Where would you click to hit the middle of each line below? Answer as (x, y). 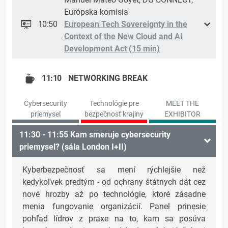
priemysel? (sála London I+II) (73, 147)
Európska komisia (96, 12)
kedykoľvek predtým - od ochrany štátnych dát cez (114, 182)
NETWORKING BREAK (108, 78)
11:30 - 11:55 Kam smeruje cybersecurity (95, 135)
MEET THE (183, 104)
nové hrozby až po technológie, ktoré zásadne (114, 194)
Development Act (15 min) (112, 49)
